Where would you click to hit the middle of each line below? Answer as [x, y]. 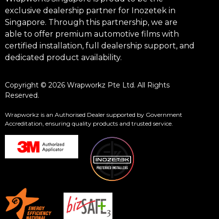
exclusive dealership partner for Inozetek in [90, 10]
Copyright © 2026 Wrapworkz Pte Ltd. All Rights [87, 85]
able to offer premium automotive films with [92, 34]
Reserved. [22, 95]
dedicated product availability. [63, 57]
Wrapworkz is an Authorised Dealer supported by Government [94, 114]
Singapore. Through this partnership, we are [91, 22]
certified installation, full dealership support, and [100, 45]
